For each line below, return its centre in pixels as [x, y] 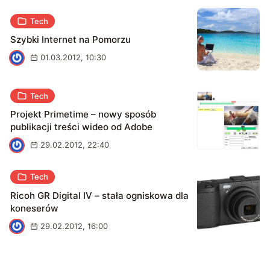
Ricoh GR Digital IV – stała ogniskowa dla [100, 196]
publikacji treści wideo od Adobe [82, 127]
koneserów [35, 209]
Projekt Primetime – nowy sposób [83, 115]
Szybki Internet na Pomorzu [71, 40]
